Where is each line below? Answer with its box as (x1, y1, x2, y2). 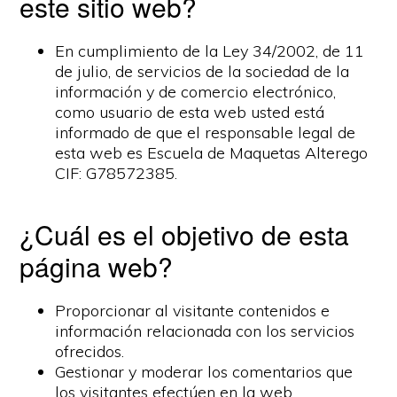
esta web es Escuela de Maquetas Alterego (55, 143, 369, 163)
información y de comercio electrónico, (55, 82, 337, 102)
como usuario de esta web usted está (55, 102, 325, 122)
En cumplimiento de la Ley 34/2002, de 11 (55, 41, 365, 61)
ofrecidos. (55, 341, 125, 362)
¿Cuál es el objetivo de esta (19, 215, 350, 253)
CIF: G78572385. (55, 163, 178, 183)
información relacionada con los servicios (55, 321, 355, 341)
